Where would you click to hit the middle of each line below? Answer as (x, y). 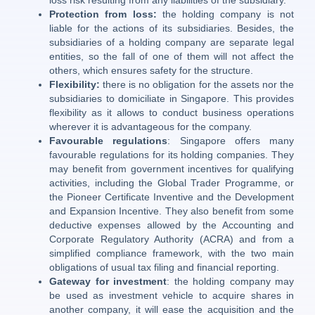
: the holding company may (230, 282)
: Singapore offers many (231, 141)
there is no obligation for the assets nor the (197, 85)
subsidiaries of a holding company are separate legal (172, 43)
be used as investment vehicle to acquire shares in (172, 296)
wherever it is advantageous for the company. (150, 127)
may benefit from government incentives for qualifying (172, 169)
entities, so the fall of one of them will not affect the (172, 57)
